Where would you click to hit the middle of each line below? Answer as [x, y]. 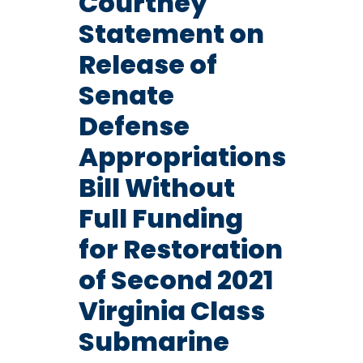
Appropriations [182, 156]
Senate [126, 95]
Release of [147, 64]
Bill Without [156, 187]
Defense [134, 126]
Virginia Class [171, 310]
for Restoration [180, 249]
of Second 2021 [175, 280]
